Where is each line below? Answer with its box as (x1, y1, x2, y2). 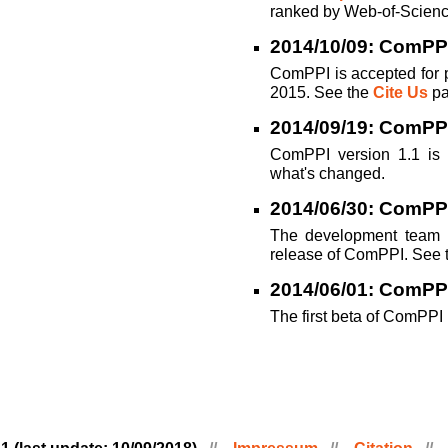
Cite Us (373, 84, 428, 101)
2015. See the (270, 84, 373, 101)
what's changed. (270, 165, 385, 182)
